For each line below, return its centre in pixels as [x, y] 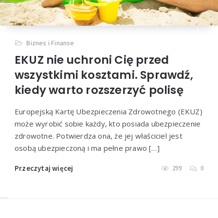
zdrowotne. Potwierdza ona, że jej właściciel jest [99, 136]
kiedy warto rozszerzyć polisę [99, 90]
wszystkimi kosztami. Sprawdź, [104, 75]
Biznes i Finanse [50, 43]
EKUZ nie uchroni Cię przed [92, 60]
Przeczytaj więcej [44, 168]
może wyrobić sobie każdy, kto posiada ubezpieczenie [108, 124]
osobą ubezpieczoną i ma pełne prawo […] [87, 148]
